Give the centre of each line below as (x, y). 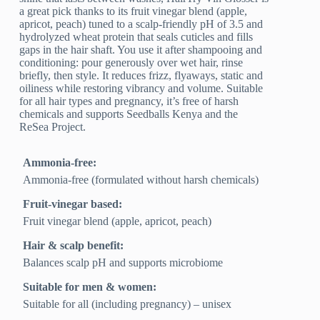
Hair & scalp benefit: (74, 246)
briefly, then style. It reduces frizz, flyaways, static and (141, 76)
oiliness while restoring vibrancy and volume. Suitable (141, 89)
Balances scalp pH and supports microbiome (123, 263)
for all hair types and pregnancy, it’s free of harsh (129, 101)
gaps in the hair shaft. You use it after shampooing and (141, 50)
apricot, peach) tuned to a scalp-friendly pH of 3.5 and (141, 24)
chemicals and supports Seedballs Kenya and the (129, 114)
